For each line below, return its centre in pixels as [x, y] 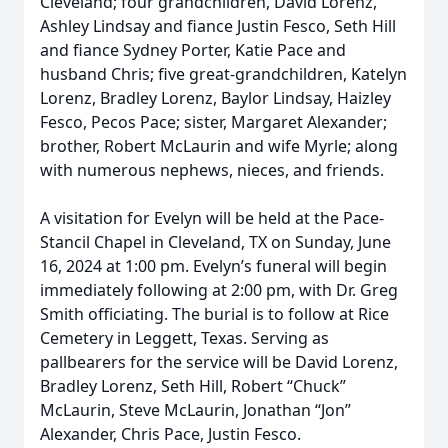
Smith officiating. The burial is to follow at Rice [214, 314]
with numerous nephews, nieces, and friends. [214, 170]
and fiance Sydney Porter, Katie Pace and [193, 50]
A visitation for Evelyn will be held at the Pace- [212, 218]
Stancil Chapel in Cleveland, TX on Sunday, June [215, 242]
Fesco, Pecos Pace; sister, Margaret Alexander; [213, 122]
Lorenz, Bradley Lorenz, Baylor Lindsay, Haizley [215, 98]
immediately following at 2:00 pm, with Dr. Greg [219, 290]
